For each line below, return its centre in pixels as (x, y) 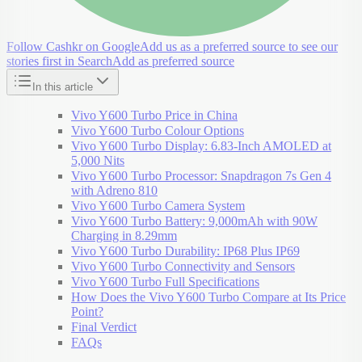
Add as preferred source (173, 61)
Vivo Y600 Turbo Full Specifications (165, 281)
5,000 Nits (98, 160)
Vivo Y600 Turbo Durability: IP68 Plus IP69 (185, 250)
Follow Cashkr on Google (73, 46)
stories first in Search (59, 61)
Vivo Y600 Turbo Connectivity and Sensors (183, 266)
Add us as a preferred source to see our (239, 46)
